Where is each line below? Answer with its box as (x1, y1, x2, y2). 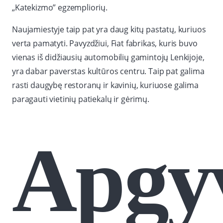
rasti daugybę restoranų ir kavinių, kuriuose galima (12, 80, 199, 91)
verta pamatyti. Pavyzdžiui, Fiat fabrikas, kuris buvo (12, 38, 198, 49)
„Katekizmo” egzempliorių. (12, 2, 108, 13)
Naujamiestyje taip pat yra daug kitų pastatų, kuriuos (12, 24, 206, 35)
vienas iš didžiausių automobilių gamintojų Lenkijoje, (12, 52, 205, 63)
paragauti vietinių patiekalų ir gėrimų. (12, 94, 149, 105)
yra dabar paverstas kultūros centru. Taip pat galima (12, 66, 205, 77)
